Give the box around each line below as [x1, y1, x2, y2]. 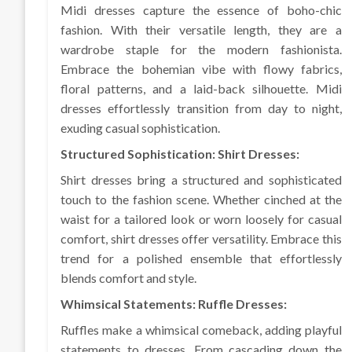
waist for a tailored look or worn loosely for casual [60, 211, 342, 227]
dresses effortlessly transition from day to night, [60, 101, 342, 116]
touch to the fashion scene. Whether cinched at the [60, 192, 342, 207]
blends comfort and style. [60, 270, 197, 286]
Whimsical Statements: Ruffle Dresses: [60, 296, 288, 312]
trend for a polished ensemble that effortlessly [60, 251, 342, 266]
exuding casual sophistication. [60, 120, 221, 136]
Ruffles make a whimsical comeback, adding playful [60, 322, 342, 338]
